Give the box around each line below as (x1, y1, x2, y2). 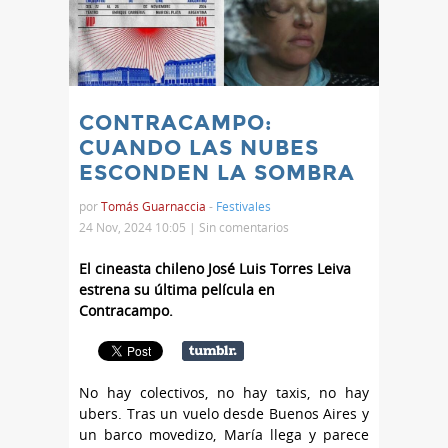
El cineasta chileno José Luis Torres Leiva (79, 259, 351, 278)
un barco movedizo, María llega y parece (79, 425, 369, 444)
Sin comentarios (199, 219, 289, 235)
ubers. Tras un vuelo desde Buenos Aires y (79, 404, 369, 423)
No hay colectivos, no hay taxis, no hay (79, 383, 369, 402)
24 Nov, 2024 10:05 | (79, 219, 199, 235)
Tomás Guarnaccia (101, 198, 206, 214)
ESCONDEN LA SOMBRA (79, 160, 355, 186)
